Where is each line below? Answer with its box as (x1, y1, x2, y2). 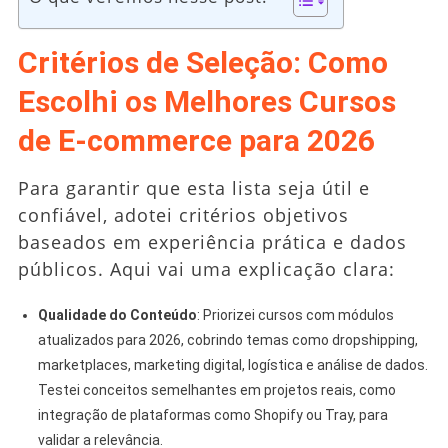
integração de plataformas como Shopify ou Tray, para (37, 406, 388, 423)
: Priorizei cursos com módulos (196, 306, 394, 323)
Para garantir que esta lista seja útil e (17, 175, 370, 200)
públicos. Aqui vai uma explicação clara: (17, 256, 395, 281)
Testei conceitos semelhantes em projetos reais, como (37, 381, 396, 398)
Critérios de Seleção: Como (17, 44, 388, 80)
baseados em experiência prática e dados (17, 229, 407, 254)
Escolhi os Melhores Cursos (17, 83, 396, 119)
